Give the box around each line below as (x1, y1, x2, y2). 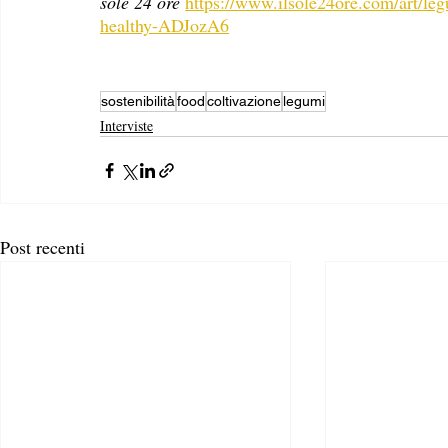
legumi (283, 93, 325, 109)
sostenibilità (101, 93, 175, 109)
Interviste (100, 116, 153, 135)
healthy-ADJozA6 (100, 13, 229, 37)
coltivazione (207, 93, 281, 109)
